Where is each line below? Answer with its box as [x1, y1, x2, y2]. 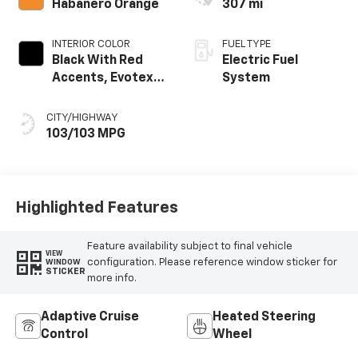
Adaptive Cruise [40, 311, 139, 324]
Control [40, 328, 88, 342]
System [222, 72, 270, 86]
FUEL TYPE [222, 39, 271, 50]
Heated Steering [213, 311, 316, 324]
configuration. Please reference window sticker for [86, 257, 337, 268]
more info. [86, 272, 137, 284]
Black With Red [51, 54, 143, 68]
